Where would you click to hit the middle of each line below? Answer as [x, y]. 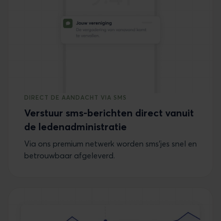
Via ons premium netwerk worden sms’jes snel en [110, 144]
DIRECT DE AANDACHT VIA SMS [75, 98]
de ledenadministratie [75, 127]
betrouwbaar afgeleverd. [70, 156]
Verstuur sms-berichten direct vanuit [109, 113]
